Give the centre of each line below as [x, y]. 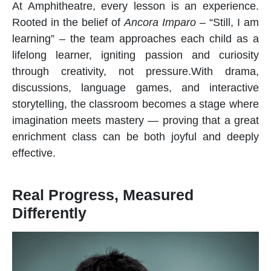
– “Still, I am [227, 22]
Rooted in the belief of [68, 22]
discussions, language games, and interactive [135, 87]
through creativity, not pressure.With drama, [135, 71]
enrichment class [54, 136]
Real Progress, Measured [103, 194]
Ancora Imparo [160, 22]
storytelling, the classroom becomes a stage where [135, 104]
